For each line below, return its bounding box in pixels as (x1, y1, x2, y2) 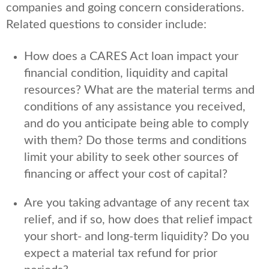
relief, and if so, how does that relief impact (24, 213, 252, 226)
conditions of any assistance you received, (24, 100, 246, 113)
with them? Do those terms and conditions (24, 134, 247, 147)
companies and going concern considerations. (6, 1, 244, 14)
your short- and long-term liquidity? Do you (24, 230, 249, 243)
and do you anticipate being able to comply (24, 117, 249, 130)
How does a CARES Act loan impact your (24, 50, 238, 62)
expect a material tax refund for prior (24, 247, 217, 259)
